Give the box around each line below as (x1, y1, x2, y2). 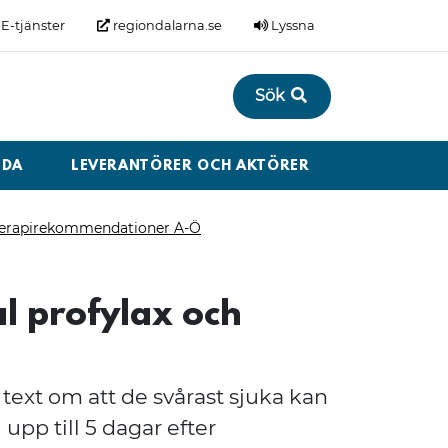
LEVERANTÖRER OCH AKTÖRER (70, 158, 310, 176)
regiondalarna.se (110, 18, 222, 33)
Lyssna (268, 18, 315, 33)
